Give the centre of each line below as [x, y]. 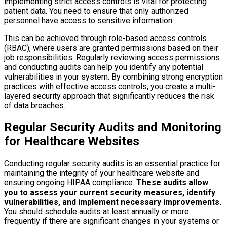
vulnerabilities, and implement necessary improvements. [113, 202]
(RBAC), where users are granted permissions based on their [111, 48]
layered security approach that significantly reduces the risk [109, 96]
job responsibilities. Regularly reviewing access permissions [112, 57]
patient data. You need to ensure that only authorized [96, 11]
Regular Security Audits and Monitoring [113, 127]
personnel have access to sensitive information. [89, 20]
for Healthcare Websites [72, 142]
